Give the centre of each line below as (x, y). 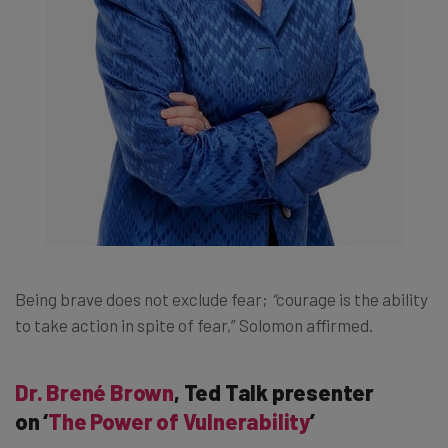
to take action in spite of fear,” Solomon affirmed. (194, 324)
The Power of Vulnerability (179, 420)
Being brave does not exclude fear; (141, 298)
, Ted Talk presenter (274, 391)
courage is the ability (352, 298)
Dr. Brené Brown (95, 391)
